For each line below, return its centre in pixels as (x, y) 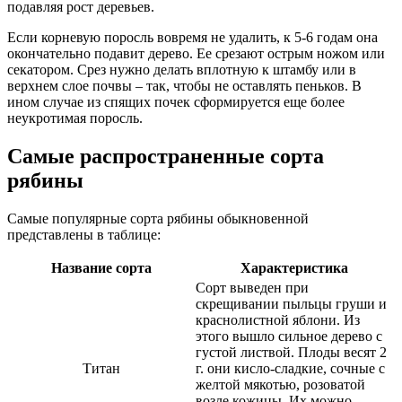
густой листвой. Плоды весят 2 (291, 352)
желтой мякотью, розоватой (280, 384)
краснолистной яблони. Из (278, 319)
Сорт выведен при (252, 287)
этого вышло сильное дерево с (289, 336)
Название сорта (101, 267)
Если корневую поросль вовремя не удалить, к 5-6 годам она (192, 37)
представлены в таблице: (84, 234)
